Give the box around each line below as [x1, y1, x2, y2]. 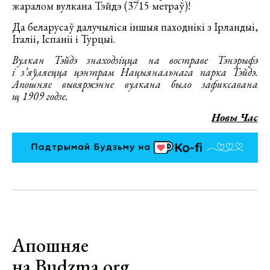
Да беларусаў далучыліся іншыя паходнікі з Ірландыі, [12, 20, 258, 34]
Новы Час [212, 110, 258, 124]
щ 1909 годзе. [12, 89, 68, 103]
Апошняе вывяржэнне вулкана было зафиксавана [12, 77, 258, 91]
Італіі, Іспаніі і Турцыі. [12, 32, 115, 46]
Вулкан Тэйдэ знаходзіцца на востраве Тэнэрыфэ [12, 53, 258, 67]
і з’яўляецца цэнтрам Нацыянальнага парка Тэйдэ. [12, 65, 258, 79]
